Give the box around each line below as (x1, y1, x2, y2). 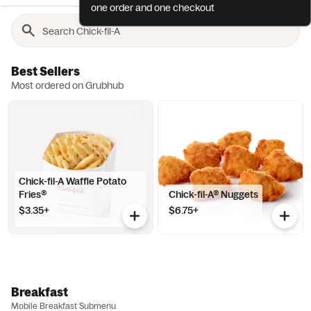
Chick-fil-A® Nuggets (169, 188, 259, 201)
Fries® (19, 188, 47, 201)
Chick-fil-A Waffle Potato (19, 175, 127, 187)
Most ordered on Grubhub (11, 79, 124, 92)
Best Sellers (11, 64, 80, 78)
